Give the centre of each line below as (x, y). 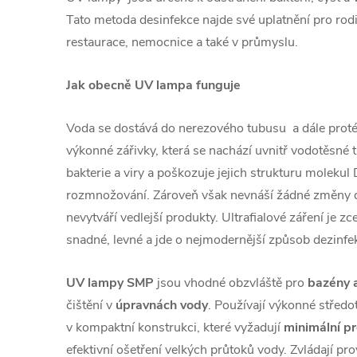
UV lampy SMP (110, 282)
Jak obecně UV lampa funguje (153, 85)
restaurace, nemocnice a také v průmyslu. (182, 42)
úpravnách (146, 305)
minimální (312, 327)
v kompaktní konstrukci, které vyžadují (175, 327)
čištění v (91, 305)
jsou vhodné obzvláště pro (231, 282)
